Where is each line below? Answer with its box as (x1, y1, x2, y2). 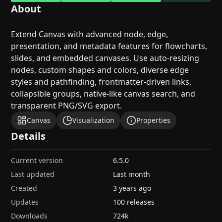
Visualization (72, 115, 115, 125)
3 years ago (113, 183, 151, 193)
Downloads (11, 211, 48, 221)
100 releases (113, 197, 155, 207)
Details (11, 129, 46, 143)
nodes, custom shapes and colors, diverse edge (11, 64, 189, 75)
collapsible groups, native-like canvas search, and (11, 88, 196, 99)
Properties (136, 115, 171, 125)
